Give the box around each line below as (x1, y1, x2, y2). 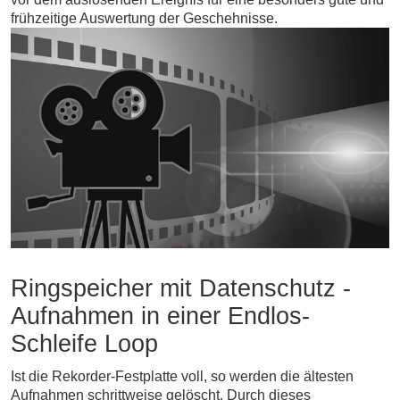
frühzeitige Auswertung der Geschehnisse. (11, 11, 278, 27)
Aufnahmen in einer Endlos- (11, 302, 310, 329)
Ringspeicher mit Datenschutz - (11, 274, 351, 302)
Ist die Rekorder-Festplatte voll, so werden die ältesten (11, 368, 354, 384)
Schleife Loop (11, 329, 158, 357)
